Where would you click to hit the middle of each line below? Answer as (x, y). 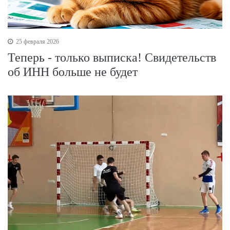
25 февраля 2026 (37, 41)
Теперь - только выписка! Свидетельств (112, 57)
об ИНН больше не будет (73, 72)
